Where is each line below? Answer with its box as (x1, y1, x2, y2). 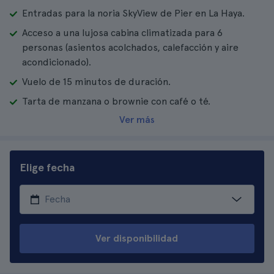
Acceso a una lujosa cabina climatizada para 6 (22, 27, 223, 39)
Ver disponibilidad (95, 232, 179, 244)
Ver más (119, 114, 155, 125)
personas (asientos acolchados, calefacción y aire (22, 42, 239, 53)
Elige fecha (20, 161, 75, 174)
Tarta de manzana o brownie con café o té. (22, 95, 210, 107)
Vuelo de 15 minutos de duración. (22, 76, 171, 87)
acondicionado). (22, 56, 91, 68)
